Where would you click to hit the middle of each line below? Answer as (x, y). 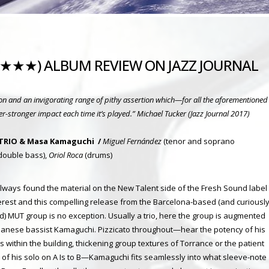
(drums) (98, 155)
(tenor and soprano (198, 141)
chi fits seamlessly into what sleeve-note (193, 257)
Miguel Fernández (132, 141)
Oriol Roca (66, 155)
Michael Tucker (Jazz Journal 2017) (194, 113)
